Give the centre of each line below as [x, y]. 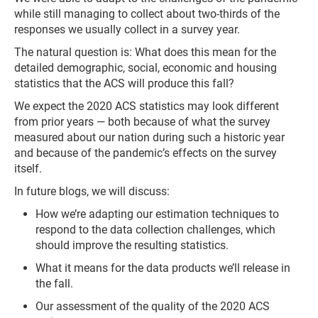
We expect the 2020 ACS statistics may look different [147, 106]
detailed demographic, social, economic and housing [146, 68]
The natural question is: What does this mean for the [145, 52]
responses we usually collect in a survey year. [127, 29]
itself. [28, 169]
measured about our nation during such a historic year [149, 137]
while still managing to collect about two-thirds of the [147, 14]
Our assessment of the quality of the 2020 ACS [153, 306]
